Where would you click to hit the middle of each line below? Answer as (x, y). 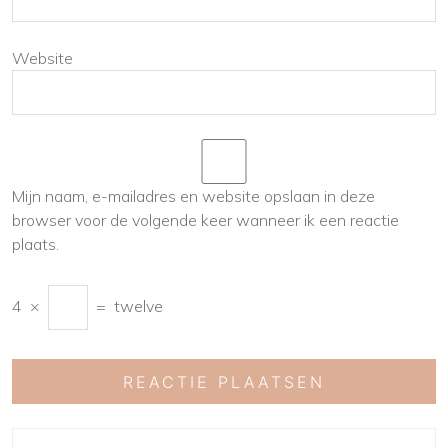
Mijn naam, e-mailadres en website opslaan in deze (193, 196)
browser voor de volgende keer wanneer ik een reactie (205, 220)
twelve (138, 306)
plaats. (35, 244)
